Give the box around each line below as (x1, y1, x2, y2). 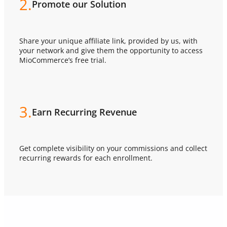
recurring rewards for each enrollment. (19, 153, 153, 163)
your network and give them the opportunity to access (19, 46, 203, 56)
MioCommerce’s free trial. (19, 55, 106, 65)
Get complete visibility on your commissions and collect (19, 143, 207, 154)
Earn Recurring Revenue (32, 105, 137, 118)
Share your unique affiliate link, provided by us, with (19, 36, 198, 46)
